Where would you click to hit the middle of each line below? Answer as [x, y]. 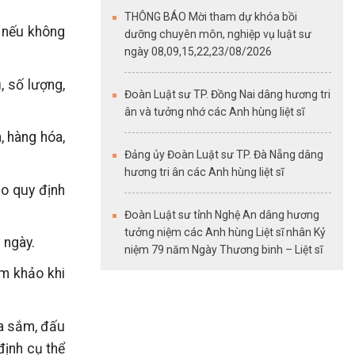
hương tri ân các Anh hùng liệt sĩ [204, 172]
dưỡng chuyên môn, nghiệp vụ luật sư [218, 34]
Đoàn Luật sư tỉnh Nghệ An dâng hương [222, 214]
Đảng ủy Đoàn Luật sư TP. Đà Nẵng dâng [224, 154]
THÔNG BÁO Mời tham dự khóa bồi [211, 16]
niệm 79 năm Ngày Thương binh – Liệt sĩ [223, 249]
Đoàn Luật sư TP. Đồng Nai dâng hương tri [227, 94]
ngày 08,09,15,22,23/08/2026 [198, 51]
